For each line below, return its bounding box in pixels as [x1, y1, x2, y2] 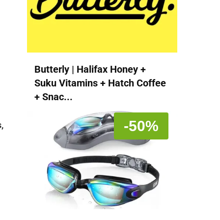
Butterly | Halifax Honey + [34, 63, 146, 75]
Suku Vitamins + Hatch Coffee [34, 77, 166, 89]
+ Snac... [34, 90, 73, 103]
